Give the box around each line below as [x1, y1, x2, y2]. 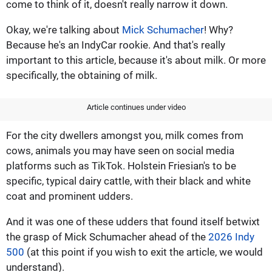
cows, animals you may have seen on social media [6, 144, 234, 157]
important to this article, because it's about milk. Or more [6, 53, 266, 66]
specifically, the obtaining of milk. [6, 69, 157, 81]
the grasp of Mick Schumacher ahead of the [6, 230, 208, 243]
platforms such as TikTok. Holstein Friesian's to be [6, 159, 236, 172]
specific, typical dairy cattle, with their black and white [6, 174, 251, 187]
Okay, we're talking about [6, 23, 122, 36]
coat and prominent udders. [6, 189, 133, 202]
